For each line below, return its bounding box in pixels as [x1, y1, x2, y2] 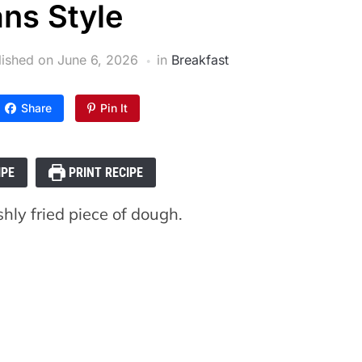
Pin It [99, 101, 128, 116]
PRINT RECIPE [65, 165, 143, 181]
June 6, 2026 [57, 52, 138, 69]
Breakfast [170, 52, 229, 69]
